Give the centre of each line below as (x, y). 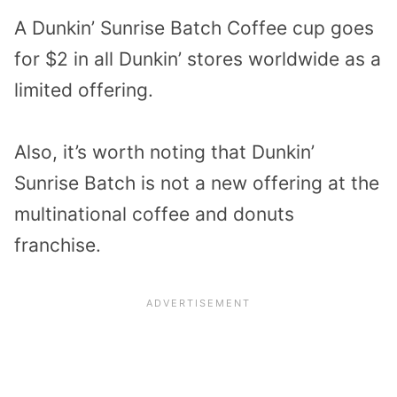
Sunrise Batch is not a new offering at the (197, 183)
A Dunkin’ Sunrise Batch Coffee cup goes (194, 27)
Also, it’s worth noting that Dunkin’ (164, 152)
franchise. (58, 245)
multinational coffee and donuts (154, 214)
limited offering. (84, 90)
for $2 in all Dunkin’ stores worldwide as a (198, 58)
